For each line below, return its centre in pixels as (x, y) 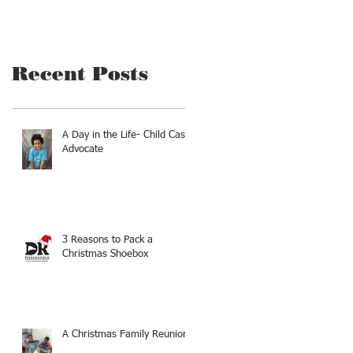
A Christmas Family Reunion (125, 334)
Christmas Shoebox (105, 254)
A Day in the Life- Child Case (126, 135)
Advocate (83, 149)
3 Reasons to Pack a (108, 240)
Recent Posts (80, 73)
